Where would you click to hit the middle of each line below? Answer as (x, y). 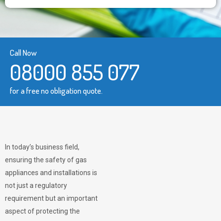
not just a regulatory (36, 185)
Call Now (23, 53)
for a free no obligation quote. (56, 91)
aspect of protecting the (42, 211)
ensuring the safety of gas (46, 160)
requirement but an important (51, 198)
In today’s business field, (42, 147)
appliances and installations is (51, 173)
